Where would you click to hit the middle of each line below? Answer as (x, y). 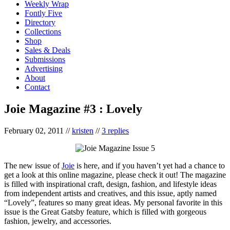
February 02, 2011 (34, 130)
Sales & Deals (47, 50)
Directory (40, 22)
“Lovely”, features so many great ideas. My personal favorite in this (113, 202)
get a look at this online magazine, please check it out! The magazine (115, 175)
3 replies (115, 130)
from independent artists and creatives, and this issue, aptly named (110, 193)
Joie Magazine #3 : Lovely (73, 109)
